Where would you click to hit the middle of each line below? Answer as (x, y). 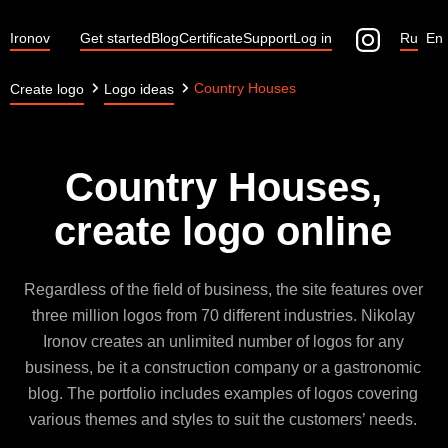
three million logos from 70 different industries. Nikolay (223, 315)
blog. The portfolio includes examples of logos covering (223, 393)
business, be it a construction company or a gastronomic (223, 367)
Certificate (211, 38)
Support (268, 38)
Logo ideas (139, 89)
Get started (115, 38)
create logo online (223, 231)
